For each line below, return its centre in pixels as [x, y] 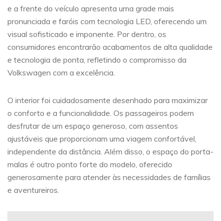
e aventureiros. [33, 190]
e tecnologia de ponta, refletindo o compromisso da [97, 60]
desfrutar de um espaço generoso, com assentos [93, 126]
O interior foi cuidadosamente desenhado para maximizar [108, 100]
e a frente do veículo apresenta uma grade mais [91, 9]
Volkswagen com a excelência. [61, 73]
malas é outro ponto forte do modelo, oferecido [90, 165]
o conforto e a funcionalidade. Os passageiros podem [101, 113]
